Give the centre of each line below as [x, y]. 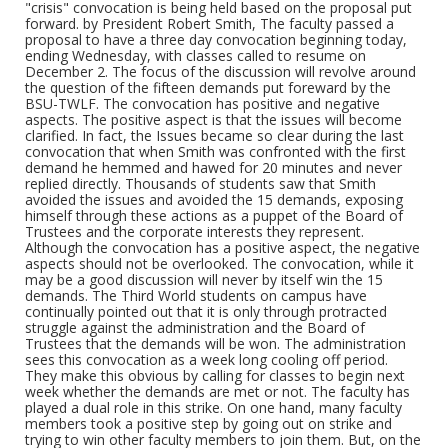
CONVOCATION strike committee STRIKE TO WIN [207, 86]
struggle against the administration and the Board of [195, 327]
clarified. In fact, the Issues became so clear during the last [214, 135]
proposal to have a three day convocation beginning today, [216, 39]
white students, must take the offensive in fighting [206, 22]
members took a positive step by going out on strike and [208, 423]
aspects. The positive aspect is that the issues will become [213, 119]
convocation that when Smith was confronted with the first [215, 151]
